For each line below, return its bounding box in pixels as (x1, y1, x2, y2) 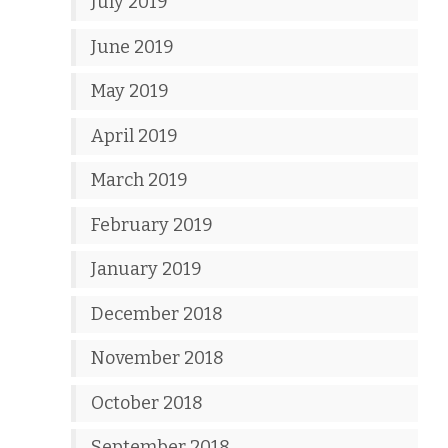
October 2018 (91, 391, 204, 414)
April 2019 (91, 124, 179, 147)
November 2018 (91, 347, 225, 369)
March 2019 (91, 169, 189, 191)
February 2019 (91, 213, 214, 236)
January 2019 (91, 258, 203, 280)
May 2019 (91, 80, 170, 102)
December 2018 (91, 302, 224, 325)
